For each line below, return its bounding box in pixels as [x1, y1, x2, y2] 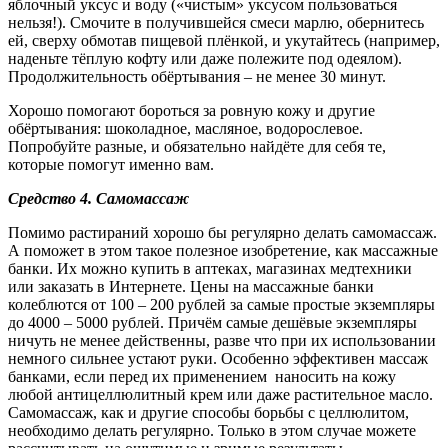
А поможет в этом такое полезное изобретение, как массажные [8, 241, 438, 259]
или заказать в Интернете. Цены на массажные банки [8, 277, 374, 295]
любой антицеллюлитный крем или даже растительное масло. [8, 385, 433, 403]
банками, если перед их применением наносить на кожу [8, 367, 396, 385]
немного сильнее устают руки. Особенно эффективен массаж [8, 349, 428, 367]
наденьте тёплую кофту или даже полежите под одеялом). [8, 49, 402, 67]
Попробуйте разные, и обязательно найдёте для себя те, [8, 137, 386, 155]
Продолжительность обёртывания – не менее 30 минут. [8, 67, 386, 85]
